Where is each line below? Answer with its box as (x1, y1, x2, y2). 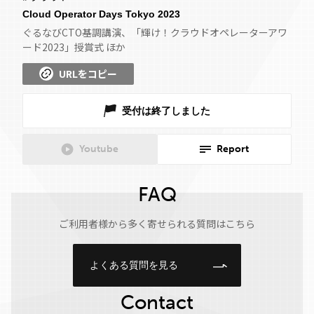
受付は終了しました (122, 105, 210, 116)
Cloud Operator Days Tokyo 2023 (22, 8, 180, 20)
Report (217, 143, 249, 155)
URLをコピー (59, 67, 117, 81)
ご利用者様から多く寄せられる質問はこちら (59, 217, 255, 231)
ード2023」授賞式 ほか (22, 40, 125, 54)
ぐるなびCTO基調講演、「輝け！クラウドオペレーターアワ (22, 25, 287, 39)
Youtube (79, 143, 118, 155)
